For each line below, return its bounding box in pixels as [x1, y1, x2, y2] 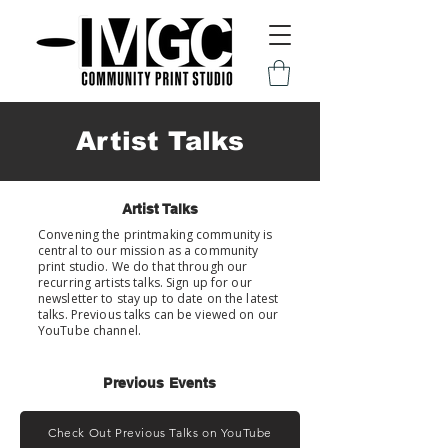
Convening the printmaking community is [38, 226, 273, 244]
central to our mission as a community [38, 242, 259, 260]
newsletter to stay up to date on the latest [38, 290, 279, 308]
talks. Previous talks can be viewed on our [38, 306, 279, 324]
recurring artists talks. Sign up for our [38, 274, 252, 292]
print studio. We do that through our [38, 258, 248, 276]
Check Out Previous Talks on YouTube [48, 424, 272, 440]
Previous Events [103, 375, 217, 392]
